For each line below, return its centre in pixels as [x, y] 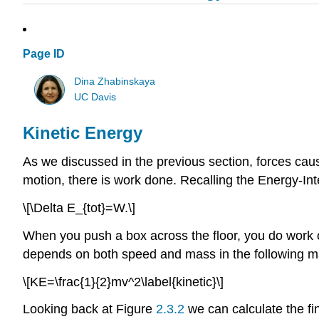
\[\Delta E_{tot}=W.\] [79, 208]
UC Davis [95, 97]
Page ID [44, 54]
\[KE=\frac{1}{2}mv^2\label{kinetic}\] [123, 282]
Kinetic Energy [83, 133]
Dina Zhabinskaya [115, 81]
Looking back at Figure [88, 309]
